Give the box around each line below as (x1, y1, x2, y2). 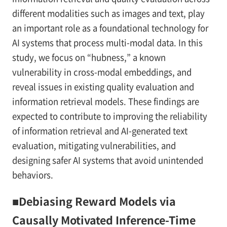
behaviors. (12, 169, 53, 181)
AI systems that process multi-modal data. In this (12, 36, 203, 49)
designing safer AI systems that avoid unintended (12, 154, 203, 167)
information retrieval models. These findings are (12, 95, 199, 108)
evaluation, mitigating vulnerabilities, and (12, 139, 176, 152)
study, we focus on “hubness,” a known (12, 51, 166, 64)
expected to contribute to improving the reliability (12, 110, 207, 123)
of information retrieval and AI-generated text (12, 125, 187, 137)
